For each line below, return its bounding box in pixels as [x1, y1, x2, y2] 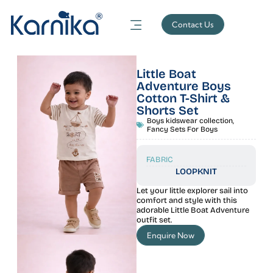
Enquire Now [147, 230, 194, 240]
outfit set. [136, 215, 172, 225]
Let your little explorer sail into [136, 186, 248, 196]
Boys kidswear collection [147, 116, 233, 125]
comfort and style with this [136, 196, 237, 205]
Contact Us [172, 19, 214, 29]
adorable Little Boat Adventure [136, 205, 249, 215]
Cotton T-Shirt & [136, 91, 230, 105]
